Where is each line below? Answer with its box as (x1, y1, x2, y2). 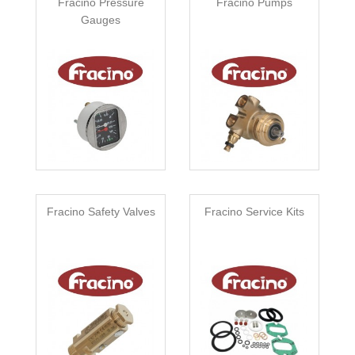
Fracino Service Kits (204, 205, 304, 219)
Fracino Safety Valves (46, 205, 155, 219)
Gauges (81, 13, 120, 27)
